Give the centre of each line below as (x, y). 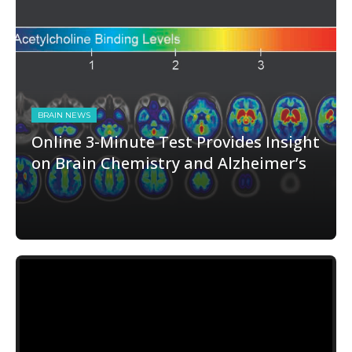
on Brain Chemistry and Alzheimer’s (169, 163)
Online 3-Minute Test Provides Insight (176, 142)
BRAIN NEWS (64, 115)
